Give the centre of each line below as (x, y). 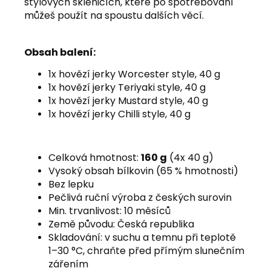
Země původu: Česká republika (121, 224)
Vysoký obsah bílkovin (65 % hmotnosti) (143, 171)
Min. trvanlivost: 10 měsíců (109, 211)
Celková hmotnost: (95, 157)
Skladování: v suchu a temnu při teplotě (142, 237)
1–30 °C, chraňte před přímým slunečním (146, 250)
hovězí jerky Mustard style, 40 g (133, 100)
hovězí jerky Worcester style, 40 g (139, 74)
